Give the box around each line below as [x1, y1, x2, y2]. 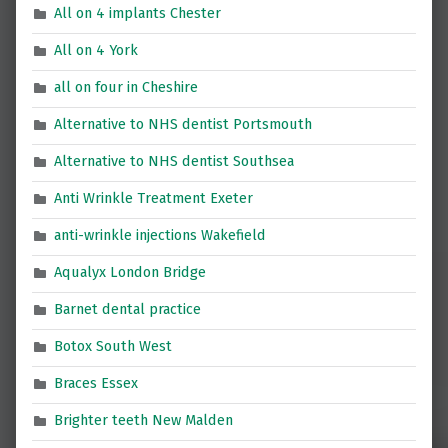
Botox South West [54, 337, 173, 356]
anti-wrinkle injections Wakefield [54, 226, 267, 245]
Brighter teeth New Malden [54, 411, 234, 430]
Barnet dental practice [54, 300, 202, 319]
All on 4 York [54, 41, 139, 60]
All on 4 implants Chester [54, 4, 222, 23]
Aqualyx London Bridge [54, 263, 207, 282]
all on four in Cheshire [54, 78, 199, 97]
